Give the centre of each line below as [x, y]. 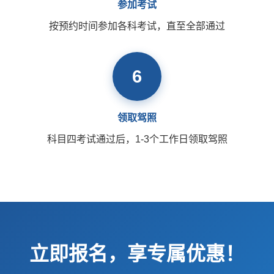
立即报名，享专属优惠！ [137, 254]
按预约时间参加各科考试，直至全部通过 [137, 26]
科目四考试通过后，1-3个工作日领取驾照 [137, 139]
